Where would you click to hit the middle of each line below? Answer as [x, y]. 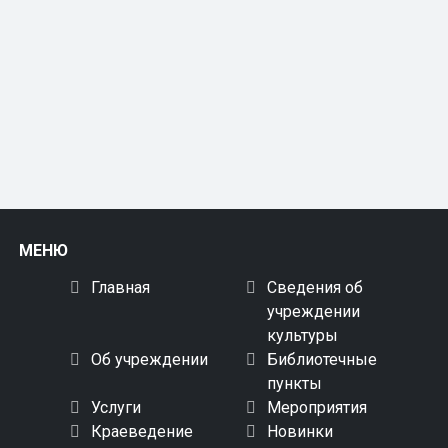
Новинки [300, 431]
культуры [303, 335]
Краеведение [141, 431]
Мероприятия [317, 407]
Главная [120, 287]
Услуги [115, 407]
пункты [295, 383]
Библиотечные [322, 359]
